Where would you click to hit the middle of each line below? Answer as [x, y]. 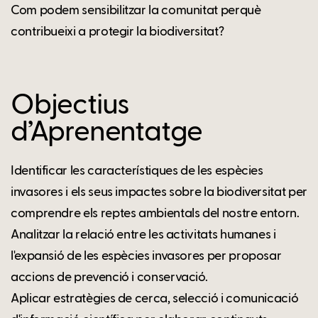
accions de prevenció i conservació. [109, 277]
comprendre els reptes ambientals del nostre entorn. [155, 213]
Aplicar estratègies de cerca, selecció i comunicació [155, 298]
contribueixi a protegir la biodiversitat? [117, 32]
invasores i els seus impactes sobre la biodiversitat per [159, 192]
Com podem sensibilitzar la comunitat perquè [136, 10]
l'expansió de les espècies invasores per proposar [146, 256]
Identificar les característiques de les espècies [137, 171]
